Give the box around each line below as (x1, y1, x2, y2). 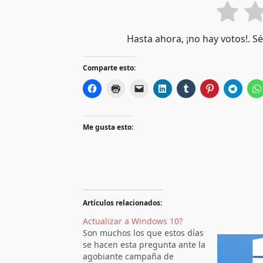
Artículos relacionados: (83, 198, 163, 208)
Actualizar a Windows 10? (83, 215, 183, 227)
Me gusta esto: (83, 122, 134, 133)
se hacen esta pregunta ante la (83, 239, 206, 251)
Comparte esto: (83, 63, 136, 73)
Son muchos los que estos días (83, 227, 204, 239)
